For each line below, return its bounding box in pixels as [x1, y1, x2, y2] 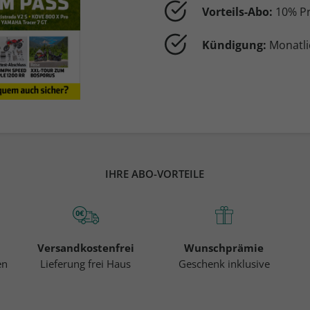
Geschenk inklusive [178, 256, 270, 271]
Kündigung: [201, 37, 269, 53]
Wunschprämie [184, 240, 264, 255]
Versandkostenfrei [37, 240, 134, 255]
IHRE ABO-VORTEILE [105, 166, 205, 181]
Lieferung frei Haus [40, 256, 131, 271]
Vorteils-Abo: [201, 4, 275, 20]
